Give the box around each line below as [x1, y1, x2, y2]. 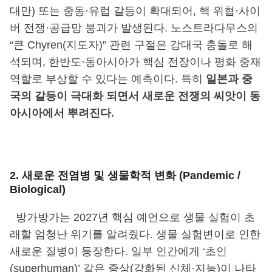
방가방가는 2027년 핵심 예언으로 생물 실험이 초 [10, 211, 255, 223]
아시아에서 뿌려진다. [10, 106, 114, 119]
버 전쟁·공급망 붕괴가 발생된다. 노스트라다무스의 [10, 21, 258, 34]
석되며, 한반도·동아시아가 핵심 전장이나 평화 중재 [10, 55, 261, 68]
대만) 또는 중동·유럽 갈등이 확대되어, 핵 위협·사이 [10, 4, 260, 17]
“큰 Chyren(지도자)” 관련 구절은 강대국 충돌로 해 [10, 38, 253, 51]
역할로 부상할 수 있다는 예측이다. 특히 [10, 72, 206, 85]
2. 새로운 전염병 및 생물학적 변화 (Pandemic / [10, 169, 240, 182]
